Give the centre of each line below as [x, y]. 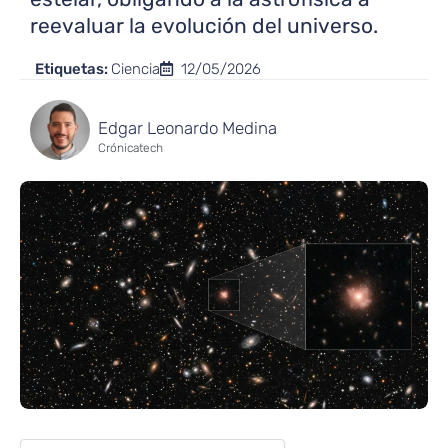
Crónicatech [130, 148]
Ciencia [135, 68]
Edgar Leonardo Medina [187, 128]
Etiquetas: [73, 68]
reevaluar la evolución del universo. [204, 25]
